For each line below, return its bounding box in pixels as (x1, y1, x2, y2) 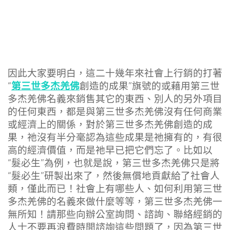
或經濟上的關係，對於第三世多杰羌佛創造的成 (8, 119, 213, 131)
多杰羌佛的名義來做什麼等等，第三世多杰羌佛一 (8, 196, 222, 208)
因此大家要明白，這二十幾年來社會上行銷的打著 (8, 68, 222, 80)
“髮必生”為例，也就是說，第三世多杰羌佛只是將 (8, 158, 220, 169)
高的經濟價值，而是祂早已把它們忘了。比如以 (8, 145, 213, 157)
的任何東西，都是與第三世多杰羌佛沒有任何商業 (8, 106, 222, 118)
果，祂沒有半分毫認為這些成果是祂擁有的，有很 (8, 132, 222, 144)
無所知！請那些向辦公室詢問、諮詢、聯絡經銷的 (8, 209, 222, 221)
